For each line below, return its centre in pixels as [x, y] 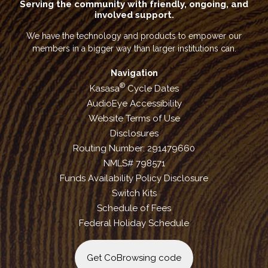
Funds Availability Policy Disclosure [134, 178]
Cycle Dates [152, 89]
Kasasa [104, 89]
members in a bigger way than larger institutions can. [134, 48]
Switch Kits [134, 193]
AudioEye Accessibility [134, 103]
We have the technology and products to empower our [134, 36]
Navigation [134, 73]
